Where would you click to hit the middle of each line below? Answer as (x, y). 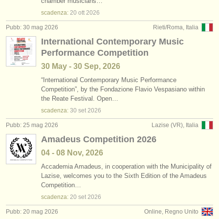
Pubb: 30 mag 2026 (32, 27)
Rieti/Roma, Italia (176, 27)
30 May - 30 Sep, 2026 (81, 66)
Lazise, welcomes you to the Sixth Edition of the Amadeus (124, 176)
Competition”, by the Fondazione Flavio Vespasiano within (123, 89)
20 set (78, 197)
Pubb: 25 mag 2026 (32, 125)
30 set (78, 110)
